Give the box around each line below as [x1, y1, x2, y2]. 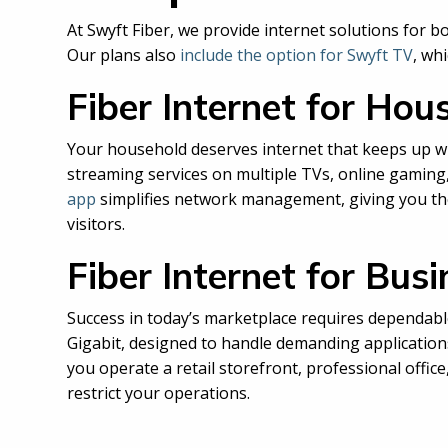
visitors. [67, 212, 125, 235]
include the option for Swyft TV [180, 43, 413, 66]
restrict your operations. [67, 381, 250, 404]
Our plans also [67, 43, 180, 66]
